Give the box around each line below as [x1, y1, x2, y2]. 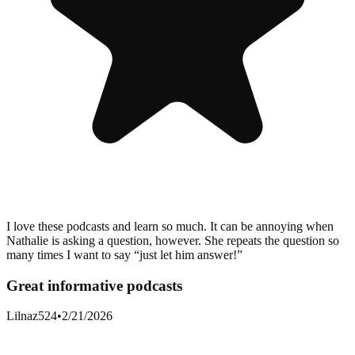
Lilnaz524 [6, 309, 57, 323]
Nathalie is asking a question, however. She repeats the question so [6, 233, 339, 247]
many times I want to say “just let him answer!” [6, 247, 242, 261]
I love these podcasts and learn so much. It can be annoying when [6, 219, 334, 233]
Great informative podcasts [6, 277, 182, 294]
